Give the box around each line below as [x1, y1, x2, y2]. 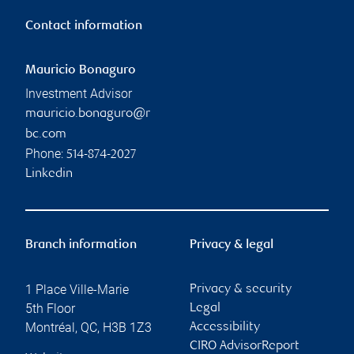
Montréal [25, 320, 75, 336]
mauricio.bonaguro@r [25, 107, 150, 122]
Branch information [25, 239, 137, 253]
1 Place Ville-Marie [25, 282, 129, 298]
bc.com [25, 128, 66, 142]
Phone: [25, 146, 66, 162]
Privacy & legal [190, 239, 273, 253]
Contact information [25, 20, 142, 34]
